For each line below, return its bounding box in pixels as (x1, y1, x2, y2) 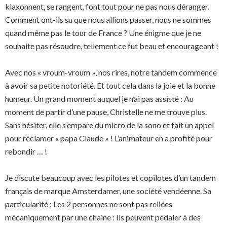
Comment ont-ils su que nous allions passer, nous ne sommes (5, 15, 211, 24)
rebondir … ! (5, 146, 47, 156)
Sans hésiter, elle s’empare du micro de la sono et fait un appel (5, 120, 214, 130)
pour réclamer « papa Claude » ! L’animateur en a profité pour (5, 133, 212, 143)
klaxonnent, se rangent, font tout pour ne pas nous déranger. (5, 2, 209, 11)
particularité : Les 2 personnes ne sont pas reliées (5, 199, 172, 209)
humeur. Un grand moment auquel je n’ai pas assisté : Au (5, 94, 194, 103)
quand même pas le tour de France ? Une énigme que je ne (5, 28, 201, 37)
